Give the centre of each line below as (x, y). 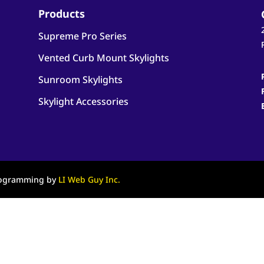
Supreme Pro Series (82, 36)
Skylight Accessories (83, 101)
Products (61, 13)
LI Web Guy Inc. (90, 180)
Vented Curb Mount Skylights (103, 57)
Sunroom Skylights (80, 79)
